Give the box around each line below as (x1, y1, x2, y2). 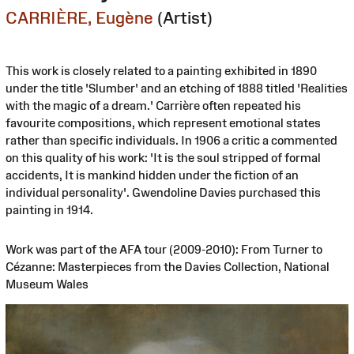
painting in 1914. (6, 202, 93, 217)
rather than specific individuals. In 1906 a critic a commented (6, 133, 337, 147)
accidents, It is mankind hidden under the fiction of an (6, 168, 299, 182)
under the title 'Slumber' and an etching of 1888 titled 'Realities (6, 81, 348, 95)
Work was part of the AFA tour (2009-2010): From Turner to (6, 242, 322, 256)
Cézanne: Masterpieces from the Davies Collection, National (6, 259, 330, 273)
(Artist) (157, 8, 213, 27)
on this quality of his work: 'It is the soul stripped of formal (6, 150, 321, 164)
